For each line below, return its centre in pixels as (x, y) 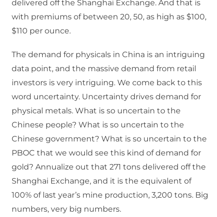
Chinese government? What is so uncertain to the (109, 139)
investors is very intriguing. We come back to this (107, 83)
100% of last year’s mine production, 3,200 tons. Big (110, 195)
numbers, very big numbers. (66, 209)
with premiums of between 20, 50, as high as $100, (109, 17)
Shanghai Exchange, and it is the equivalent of (101, 181)
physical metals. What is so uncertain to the (96, 111)
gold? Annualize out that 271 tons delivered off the (109, 167)
